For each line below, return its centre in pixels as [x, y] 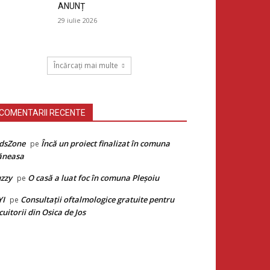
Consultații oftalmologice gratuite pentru [97, 200]
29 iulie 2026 [78, 20]
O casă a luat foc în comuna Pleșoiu [93, 178]
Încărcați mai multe [86, 66]
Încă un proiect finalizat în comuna [105, 144]
